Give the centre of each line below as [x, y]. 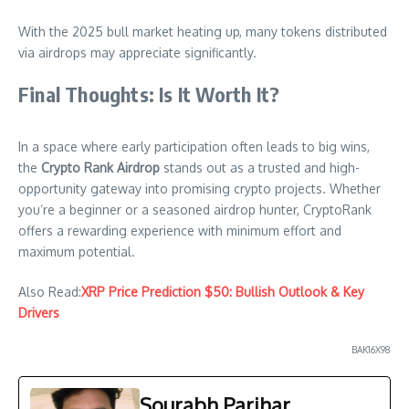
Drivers [39, 313]
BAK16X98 [371, 350]
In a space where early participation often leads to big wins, [194, 147]
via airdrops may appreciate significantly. [137, 53]
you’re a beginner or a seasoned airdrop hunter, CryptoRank [195, 210]
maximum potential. [77, 252]
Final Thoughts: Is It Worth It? [149, 94]
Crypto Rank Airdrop [100, 168]
